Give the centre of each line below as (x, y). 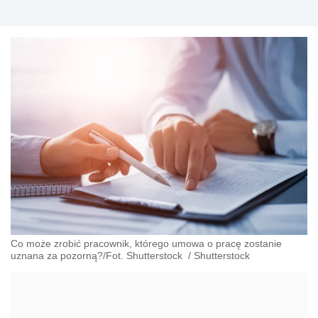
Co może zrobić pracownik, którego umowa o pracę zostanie (146, 243)
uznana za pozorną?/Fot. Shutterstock (98, 255)
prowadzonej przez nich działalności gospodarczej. (179, 11)
